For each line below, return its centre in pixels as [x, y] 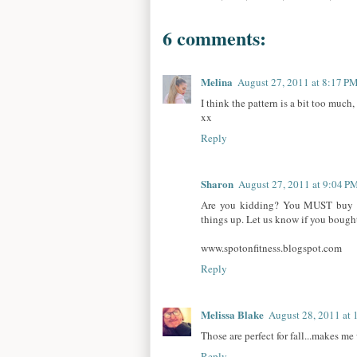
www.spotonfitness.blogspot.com [271, 247]
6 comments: [214, 37]
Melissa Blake [232, 314]
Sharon [217, 183]
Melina [217, 81]
